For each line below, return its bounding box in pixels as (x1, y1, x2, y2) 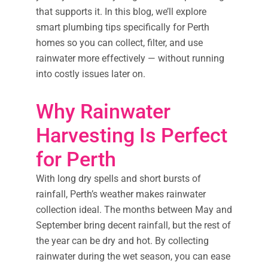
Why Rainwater (36, 99, 170, 123)
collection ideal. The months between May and (36, 203, 232, 215)
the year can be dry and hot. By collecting (36, 234, 209, 246)
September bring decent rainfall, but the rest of (36, 219, 231, 231)
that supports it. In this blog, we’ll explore (36, 5, 206, 17)
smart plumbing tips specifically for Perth (36, 21, 209, 33)
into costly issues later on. (36, 68, 145, 80)
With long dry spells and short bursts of (36, 172, 201, 184)
